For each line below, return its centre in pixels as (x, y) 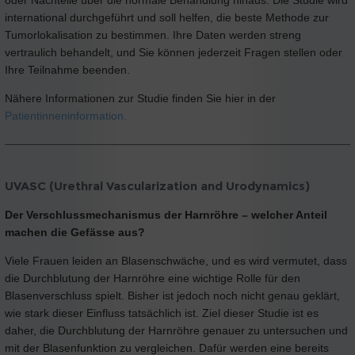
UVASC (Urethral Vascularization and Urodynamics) (157, 185)
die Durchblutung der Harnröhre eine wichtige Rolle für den (153, 278)
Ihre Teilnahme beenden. (67, 70)
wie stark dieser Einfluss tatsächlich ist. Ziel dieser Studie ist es (162, 313)
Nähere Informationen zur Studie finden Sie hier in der (140, 99)
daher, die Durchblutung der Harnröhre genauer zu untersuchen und (176, 330)
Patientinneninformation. (66, 116)
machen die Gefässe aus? (75, 232)
